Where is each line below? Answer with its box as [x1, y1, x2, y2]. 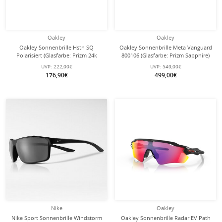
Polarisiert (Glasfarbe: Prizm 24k [16, 52, 97, 59]
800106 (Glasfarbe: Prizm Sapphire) [121, 52, 210, 59]
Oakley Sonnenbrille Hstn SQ [19, 44, 94, 51]
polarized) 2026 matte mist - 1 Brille [11, 59, 102, 67]
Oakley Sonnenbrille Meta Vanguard [119, 44, 212, 51]
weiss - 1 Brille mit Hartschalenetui [121, 59, 210, 67]
